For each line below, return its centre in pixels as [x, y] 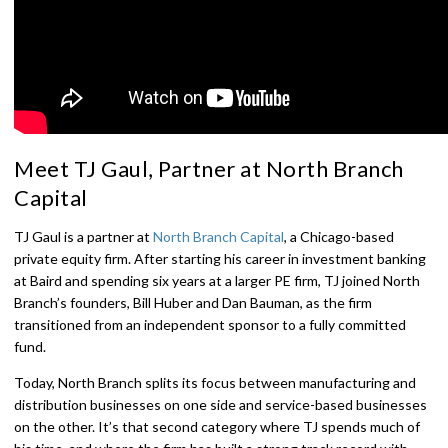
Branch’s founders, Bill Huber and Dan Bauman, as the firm [193, 302]
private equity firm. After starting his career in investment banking [220, 258]
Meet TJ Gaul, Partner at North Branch [209, 168]
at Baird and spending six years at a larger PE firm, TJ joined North [217, 280]
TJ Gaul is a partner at [83, 236]
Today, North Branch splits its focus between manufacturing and [215, 382]
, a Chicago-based [339, 236]
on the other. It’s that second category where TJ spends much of [217, 426]
